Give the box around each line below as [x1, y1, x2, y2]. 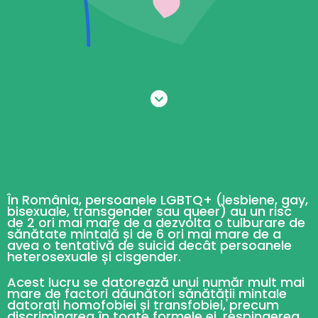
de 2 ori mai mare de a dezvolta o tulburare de [7, 214, 305, 232]
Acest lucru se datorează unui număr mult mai [7, 273, 305, 292]
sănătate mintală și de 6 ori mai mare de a [7, 225, 281, 243]
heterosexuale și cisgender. [7, 248, 181, 266]
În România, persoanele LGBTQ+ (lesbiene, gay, [7, 191, 308, 209]
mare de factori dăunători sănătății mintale [7, 285, 287, 303]
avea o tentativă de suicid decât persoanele [7, 236, 292, 255]
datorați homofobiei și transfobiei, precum [7, 296, 279, 314]
